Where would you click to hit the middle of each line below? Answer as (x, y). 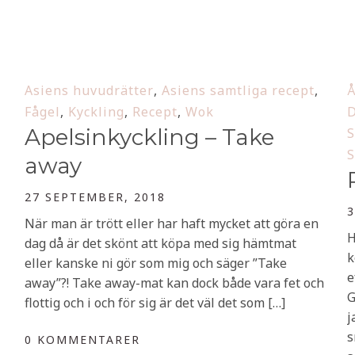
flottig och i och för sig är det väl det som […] (155, 303)
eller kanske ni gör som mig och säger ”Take (156, 263)
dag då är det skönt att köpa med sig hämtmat (160, 243)
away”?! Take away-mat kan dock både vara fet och (174, 283)
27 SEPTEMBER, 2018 (95, 197)
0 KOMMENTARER (82, 340)
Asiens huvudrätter (89, 90)
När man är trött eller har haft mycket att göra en (172, 223)
